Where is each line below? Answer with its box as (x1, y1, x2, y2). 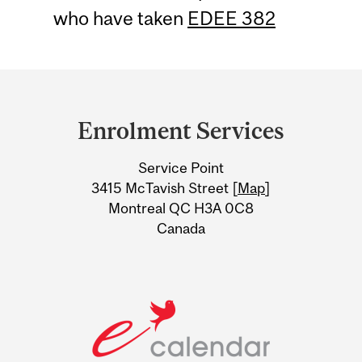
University (14, 137, 137, 167)
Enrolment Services (78, 117, 284, 145)
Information (14, 168, 158, 199)
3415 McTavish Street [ (91, 179, 238, 197)
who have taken (53, 6, 187, 29)
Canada (157, 220, 205, 238)
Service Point (138, 159, 224, 177)
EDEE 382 (187, 6, 276, 29)
